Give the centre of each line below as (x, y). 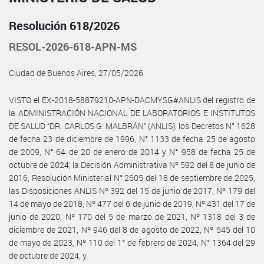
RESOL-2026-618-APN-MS (73, 46)
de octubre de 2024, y (48, 255)
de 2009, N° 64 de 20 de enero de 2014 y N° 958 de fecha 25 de (132, 151)
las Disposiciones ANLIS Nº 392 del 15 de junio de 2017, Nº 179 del (132, 190)
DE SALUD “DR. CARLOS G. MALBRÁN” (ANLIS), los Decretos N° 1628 (132, 126)
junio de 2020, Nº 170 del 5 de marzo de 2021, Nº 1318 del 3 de (132, 216)
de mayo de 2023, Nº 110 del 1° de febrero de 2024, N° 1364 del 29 (132, 242)
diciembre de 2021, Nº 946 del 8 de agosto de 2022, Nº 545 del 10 (132, 229)
